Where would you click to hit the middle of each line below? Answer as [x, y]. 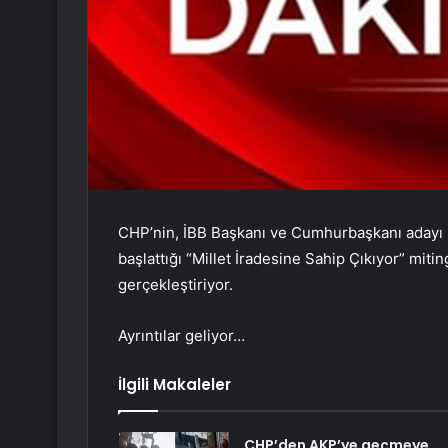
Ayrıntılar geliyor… [181, 336]
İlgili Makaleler [174, 385]
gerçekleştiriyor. [175, 285]
